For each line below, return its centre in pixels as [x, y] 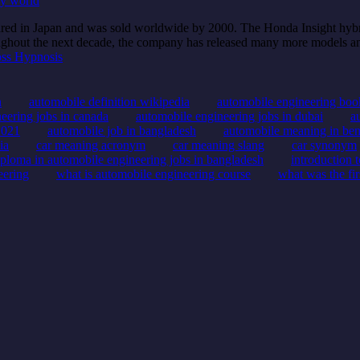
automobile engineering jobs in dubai [229, 116]
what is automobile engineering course [153, 174]
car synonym [324, 145]
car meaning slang [219, 145]
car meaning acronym [91, 145]
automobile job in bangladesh [122, 130]
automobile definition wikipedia [109, 101]
